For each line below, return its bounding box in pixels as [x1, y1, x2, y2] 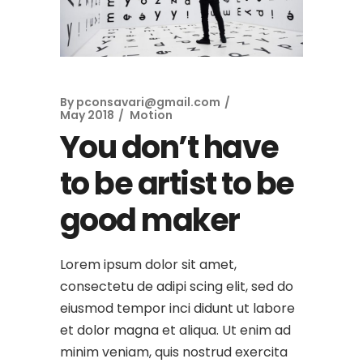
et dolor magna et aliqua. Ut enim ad [60, 321, 291, 340]
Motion [130, 107, 173, 124]
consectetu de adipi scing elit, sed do [60, 277, 293, 297]
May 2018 [60, 107, 114, 124]
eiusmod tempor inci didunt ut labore [60, 299, 295, 318]
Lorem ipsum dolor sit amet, [60, 255, 237, 275]
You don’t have [60, 126, 279, 169]
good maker [60, 199, 240, 242]
